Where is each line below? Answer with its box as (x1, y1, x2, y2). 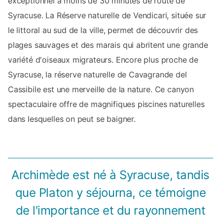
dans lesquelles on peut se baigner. (8, 114, 136, 124)
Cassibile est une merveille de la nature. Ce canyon (8, 84, 194, 95)
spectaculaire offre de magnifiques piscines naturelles (8, 99, 205, 110)
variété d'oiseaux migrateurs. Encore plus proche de (8, 55, 199, 65)
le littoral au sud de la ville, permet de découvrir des (8, 25, 198, 36)
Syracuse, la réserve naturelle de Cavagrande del (8, 70, 187, 80)
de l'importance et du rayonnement (15, 203, 206, 218)
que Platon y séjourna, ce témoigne (15, 185, 206, 200)
